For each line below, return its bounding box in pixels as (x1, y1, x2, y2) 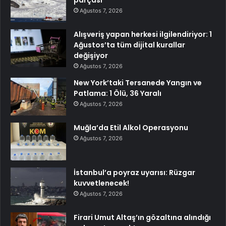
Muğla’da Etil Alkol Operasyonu (74, 122, 188, 133)
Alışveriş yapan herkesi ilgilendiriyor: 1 (74, 29, 212, 39)
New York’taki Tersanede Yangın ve (74, 77, 202, 88)
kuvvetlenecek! (74, 178, 129, 188)
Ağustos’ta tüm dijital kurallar (74, 39, 185, 50)
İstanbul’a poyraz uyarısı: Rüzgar (74, 167, 195, 178)
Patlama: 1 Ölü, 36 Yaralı (74, 88, 161, 98)
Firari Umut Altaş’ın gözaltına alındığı (74, 212, 211, 222)
